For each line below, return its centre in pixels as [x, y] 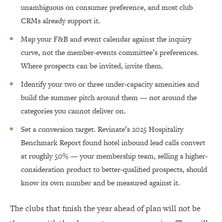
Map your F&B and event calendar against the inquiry [106, 39]
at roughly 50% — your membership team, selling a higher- [114, 156]
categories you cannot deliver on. [73, 111]
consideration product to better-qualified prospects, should [114, 169]
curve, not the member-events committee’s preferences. [110, 53]
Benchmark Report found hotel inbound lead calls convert [113, 143]
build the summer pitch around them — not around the [109, 98]
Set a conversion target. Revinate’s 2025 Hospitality [102, 129]
